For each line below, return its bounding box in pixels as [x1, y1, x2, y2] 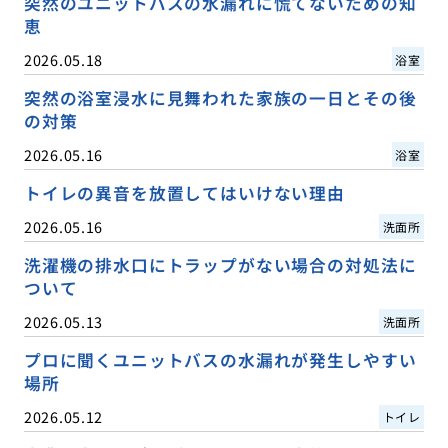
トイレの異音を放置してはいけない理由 [23, 180, 345, 205]
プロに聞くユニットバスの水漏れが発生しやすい [23, 347, 417, 372]
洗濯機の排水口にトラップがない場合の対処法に [23, 252, 417, 277]
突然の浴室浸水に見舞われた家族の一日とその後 [23, 85, 417, 110]
